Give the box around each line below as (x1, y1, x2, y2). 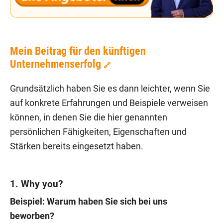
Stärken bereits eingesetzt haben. (10, 141, 143, 151)
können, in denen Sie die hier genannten (10, 112, 167, 122)
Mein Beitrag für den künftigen (10, 44, 146, 57)
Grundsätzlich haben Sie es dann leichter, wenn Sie (10, 83, 210, 94)
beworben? (10, 211, 54, 221)
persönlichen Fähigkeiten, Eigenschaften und (10, 126, 187, 137)
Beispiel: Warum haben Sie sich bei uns (10, 196, 167, 207)
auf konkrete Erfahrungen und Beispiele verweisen (10, 98, 208, 108)
